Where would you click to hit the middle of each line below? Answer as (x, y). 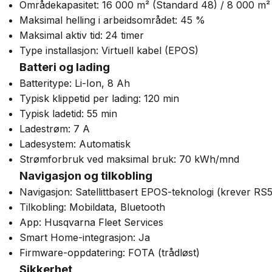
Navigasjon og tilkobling (86, 176)
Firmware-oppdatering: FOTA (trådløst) (110, 253)
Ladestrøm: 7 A (55, 129)
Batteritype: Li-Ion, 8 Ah (75, 83)
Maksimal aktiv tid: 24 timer (82, 35)
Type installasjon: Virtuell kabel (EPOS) (109, 50)
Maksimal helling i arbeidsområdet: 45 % (112, 20)
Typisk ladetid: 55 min (68, 114)
